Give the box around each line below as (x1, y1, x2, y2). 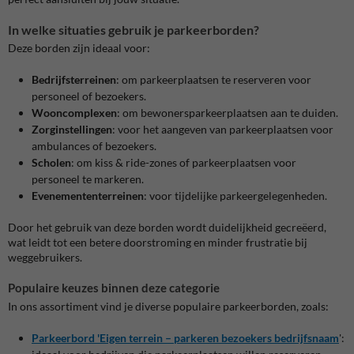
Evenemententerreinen (32, 189, 144, 203)
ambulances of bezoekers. (32, 139, 156, 153)
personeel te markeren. (32, 172, 144, 186)
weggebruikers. (8, 250, 85, 265)
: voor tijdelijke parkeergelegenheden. (144, 189, 327, 203)
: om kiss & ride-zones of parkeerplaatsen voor (71, 156, 296, 170)
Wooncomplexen (32, 106, 117, 120)
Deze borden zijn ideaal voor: (8, 41, 150, 55)
